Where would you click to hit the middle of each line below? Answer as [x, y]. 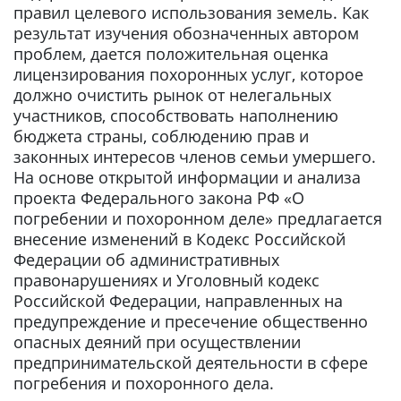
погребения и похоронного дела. [144, 383]
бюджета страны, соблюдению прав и [161, 136]
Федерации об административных [146, 260]
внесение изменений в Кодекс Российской [179, 239]
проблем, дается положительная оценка [171, 54]
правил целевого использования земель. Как [191, 13]
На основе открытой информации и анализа [187, 177]
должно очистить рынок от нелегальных [172, 95]
